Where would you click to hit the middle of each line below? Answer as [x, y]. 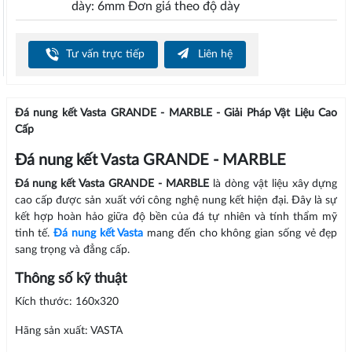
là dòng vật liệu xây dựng [273, 184]
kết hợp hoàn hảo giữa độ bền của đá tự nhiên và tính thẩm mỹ [176, 217]
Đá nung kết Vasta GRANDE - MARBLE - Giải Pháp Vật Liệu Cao [176, 114]
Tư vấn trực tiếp [103, 54]
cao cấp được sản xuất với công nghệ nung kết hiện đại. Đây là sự [176, 201]
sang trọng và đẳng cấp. [72, 250]
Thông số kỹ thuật [70, 279]
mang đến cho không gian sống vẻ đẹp [240, 234]
